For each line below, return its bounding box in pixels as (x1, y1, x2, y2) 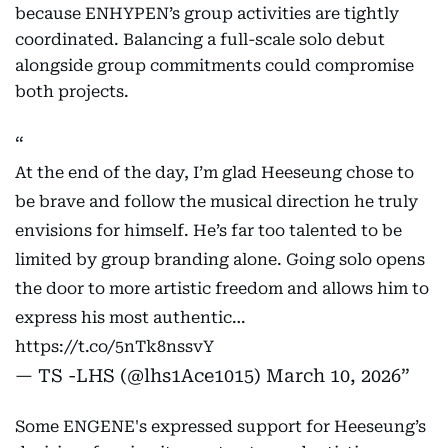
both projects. (15, 82, 129, 101)
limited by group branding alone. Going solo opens (15, 250, 425, 269)
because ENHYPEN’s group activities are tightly (15, 4, 399, 23)
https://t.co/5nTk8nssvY (15, 337, 214, 356)
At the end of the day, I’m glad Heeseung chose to (15, 163, 414, 182)
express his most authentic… (15, 308, 246, 327)
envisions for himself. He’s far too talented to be (15, 221, 402, 240)
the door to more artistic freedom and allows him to (15, 279, 429, 298)
